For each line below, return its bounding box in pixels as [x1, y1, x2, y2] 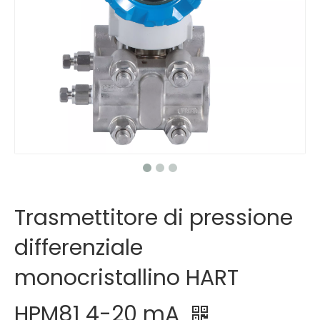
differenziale [14, 233, 143, 263]
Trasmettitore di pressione [14, 203, 293, 233]
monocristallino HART [14, 263, 239, 293]
